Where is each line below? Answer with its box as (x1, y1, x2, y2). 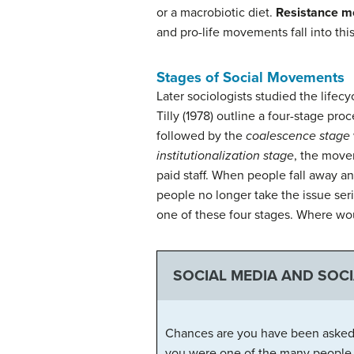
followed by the (156, 128, 246, 144)
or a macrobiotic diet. (156, 5, 276, 21)
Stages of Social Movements (156, 69, 345, 86)
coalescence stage (246, 128, 350, 144)
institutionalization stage (156, 148, 294, 164)
